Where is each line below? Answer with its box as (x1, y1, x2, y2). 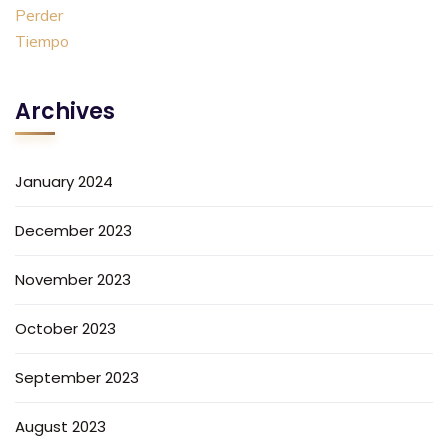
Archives (15, 96, 115, 128)
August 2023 (15, 416, 106, 438)
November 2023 (15, 269, 131, 291)
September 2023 (15, 367, 139, 389)
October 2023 (15, 318, 116, 340)
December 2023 (15, 220, 132, 242)
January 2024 (15, 171, 113, 193)
